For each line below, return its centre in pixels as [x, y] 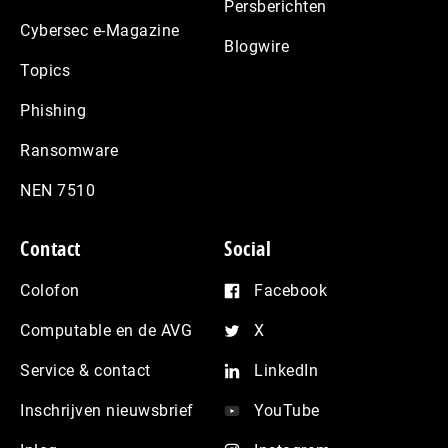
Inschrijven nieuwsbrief [107, 410]
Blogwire [256, 46]
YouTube [287, 410]
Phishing [53, 110]
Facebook [290, 290]
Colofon [50, 290]
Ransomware [69, 150]
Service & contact [85, 370]
